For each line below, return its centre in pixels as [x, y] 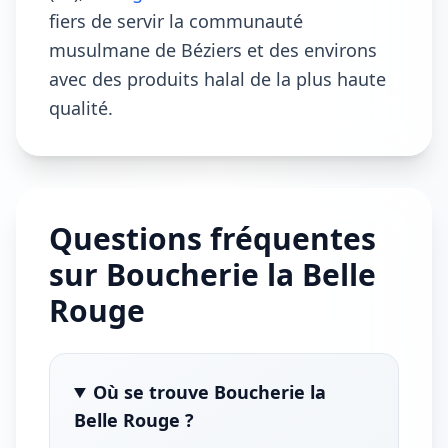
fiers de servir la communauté [176, 21]
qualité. [81, 108]
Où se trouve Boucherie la [210, 392]
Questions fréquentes [212, 238]
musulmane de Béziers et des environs [213, 50]
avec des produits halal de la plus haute [217, 79]
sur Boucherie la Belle [212, 274]
